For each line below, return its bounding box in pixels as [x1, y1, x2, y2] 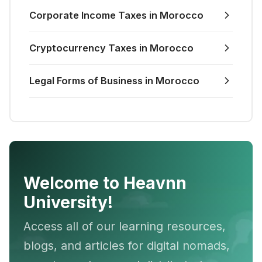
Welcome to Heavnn [23, 173, 187, 193]
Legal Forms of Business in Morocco [29, 74, 199, 87]
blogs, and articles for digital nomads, [23, 238, 230, 253]
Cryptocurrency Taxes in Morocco [29, 42, 194, 54]
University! [23, 192, 113, 212]
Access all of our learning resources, [23, 219, 226, 233]
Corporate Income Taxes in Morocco [29, 9, 204, 21]
